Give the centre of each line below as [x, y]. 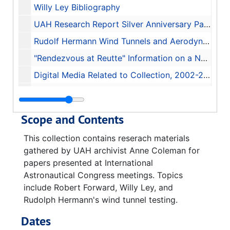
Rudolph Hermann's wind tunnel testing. [101, 200]
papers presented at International [88, 163]
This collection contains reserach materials [107, 138]
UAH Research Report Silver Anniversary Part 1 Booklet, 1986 [119, 24]
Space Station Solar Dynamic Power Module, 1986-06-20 [118, 92]
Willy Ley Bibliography [77, 7]
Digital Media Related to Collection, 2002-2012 [119, 75]
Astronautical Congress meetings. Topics [103, 175]
